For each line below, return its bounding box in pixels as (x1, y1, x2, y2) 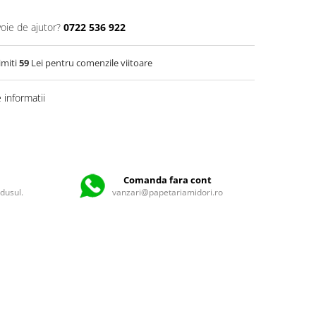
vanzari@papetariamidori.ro (112, 186, 224, 199)
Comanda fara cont (123, 174, 212, 187)
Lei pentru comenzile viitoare (29, 56, 152, 69)
